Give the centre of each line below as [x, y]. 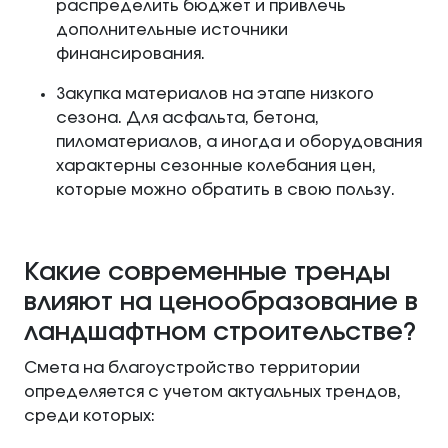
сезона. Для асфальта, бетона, [187, 118]
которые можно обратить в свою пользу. [225, 190]
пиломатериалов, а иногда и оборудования [239, 142]
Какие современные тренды [207, 273]
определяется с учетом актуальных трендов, [212, 392]
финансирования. [130, 54]
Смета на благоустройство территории [192, 368]
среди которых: [89, 416]
